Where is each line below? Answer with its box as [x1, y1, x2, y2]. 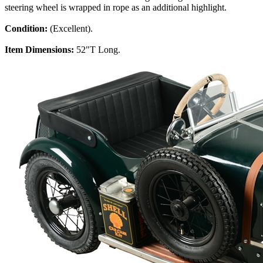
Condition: [5, 23, 50, 34]
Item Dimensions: [5, 45, 76, 55]
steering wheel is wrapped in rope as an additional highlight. [5, 2, 227, 13]
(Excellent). [50, 23, 93, 34]
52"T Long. [76, 45, 120, 55]
